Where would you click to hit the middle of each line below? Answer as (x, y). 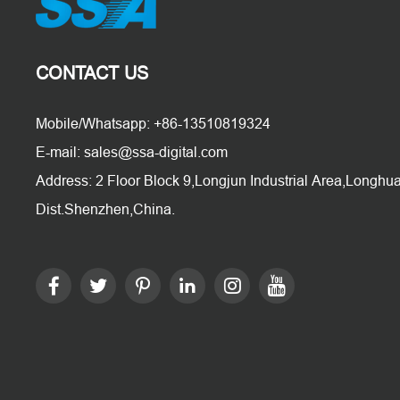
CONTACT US (92, 73)
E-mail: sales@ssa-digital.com (132, 152)
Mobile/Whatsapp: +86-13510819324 (154, 123)
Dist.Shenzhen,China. (106, 209)
